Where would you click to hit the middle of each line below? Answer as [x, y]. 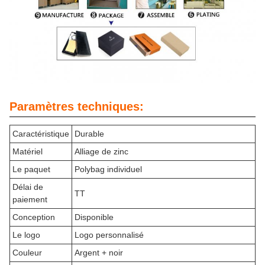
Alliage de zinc [101, 151]
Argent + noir [99, 252]
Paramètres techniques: [77, 106]
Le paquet [31, 169]
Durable [89, 133]
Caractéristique [41, 133]
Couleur [27, 252]
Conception [34, 217]
